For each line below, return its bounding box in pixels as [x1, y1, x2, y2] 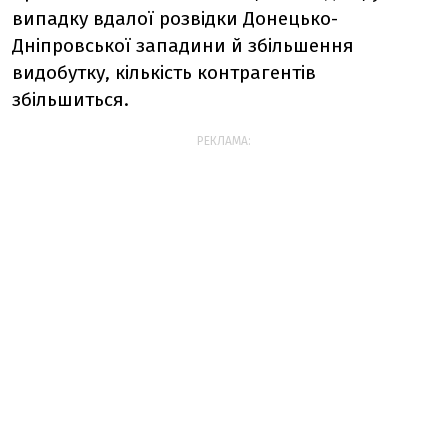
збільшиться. [12, 88, 129, 111]
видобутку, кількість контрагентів [12, 61, 316, 84]
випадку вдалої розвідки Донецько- [12, 7, 338, 30]
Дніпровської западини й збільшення [12, 34, 354, 57]
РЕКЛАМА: [197, 134, 251, 148]
